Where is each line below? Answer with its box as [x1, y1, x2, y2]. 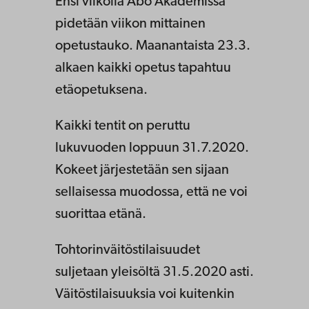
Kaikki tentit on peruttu [55, 119, 190, 133]
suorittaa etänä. [55, 207, 146, 221]
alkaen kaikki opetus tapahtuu [55, 61, 231, 75]
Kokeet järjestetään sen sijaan [55, 163, 229, 177]
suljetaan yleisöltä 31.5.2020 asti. [55, 265, 254, 279]
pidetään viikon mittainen [55, 17, 206, 31]
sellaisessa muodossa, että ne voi [55, 185, 248, 199]
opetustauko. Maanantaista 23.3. [55, 39, 250, 53]
